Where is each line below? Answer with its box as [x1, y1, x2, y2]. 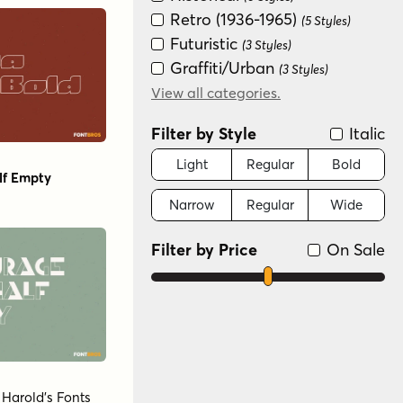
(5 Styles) [301, 12, 351, 29]
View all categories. [151, 83, 281, 102]
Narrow [169, 195, 214, 213]
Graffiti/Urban [166, 57, 279, 78]
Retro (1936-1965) [166, 8, 301, 30]
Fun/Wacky [166, 105, 257, 127]
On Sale [322, 238, 385, 260]
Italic [345, 122, 385, 144]
